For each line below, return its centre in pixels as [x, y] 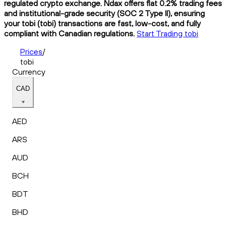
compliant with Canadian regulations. [69, 33]
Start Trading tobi [167, 33]
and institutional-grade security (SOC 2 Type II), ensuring [104, 13]
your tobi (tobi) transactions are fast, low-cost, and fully [102, 23]
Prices [31, 51]
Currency [29, 71]
